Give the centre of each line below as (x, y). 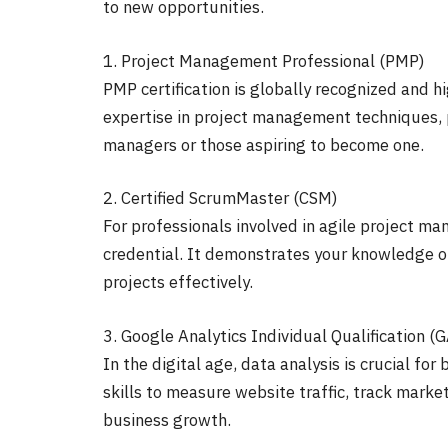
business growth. (167, 419)
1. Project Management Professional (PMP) (264, 60)
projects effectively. (178, 282)
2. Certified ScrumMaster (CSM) (220, 198)
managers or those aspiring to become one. (263, 144)
